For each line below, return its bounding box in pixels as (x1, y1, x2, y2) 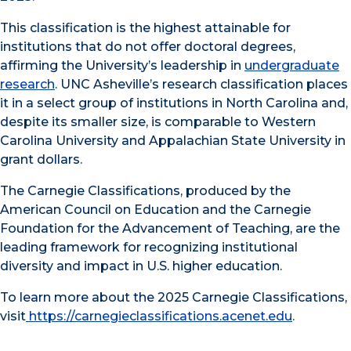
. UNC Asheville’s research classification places (55, 77, 348, 92)
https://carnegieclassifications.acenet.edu (26, 309, 292, 324)
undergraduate (244, 58, 339, 73)
